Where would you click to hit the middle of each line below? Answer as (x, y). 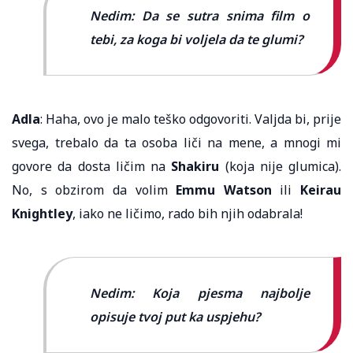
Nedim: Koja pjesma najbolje (200, 293)
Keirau (321, 190)
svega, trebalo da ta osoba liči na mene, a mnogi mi (176, 142)
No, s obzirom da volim (94, 190)
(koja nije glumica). (280, 166)
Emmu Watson (224, 190)
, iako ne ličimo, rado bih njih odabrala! (188, 213)
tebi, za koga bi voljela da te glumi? (196, 39)
